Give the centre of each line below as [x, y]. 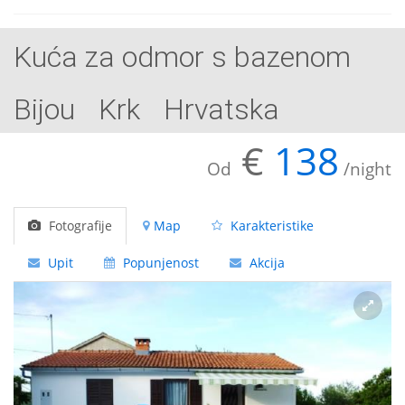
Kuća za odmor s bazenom [182, 57]
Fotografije [80, 226]
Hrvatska [221, 109]
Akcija [267, 263]
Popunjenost [161, 263]
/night [365, 169]
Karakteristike [272, 226]
